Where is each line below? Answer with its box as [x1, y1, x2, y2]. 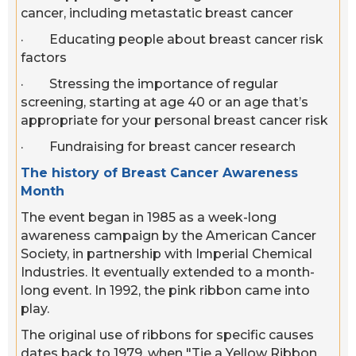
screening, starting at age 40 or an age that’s [21, 95, 308, 110]
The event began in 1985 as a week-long [21, 210, 277, 226]
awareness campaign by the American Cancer [21, 228, 316, 244]
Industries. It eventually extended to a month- [21, 265, 315, 281]
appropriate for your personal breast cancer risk [21, 113, 328, 129]
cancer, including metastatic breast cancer [21, 6, 293, 21]
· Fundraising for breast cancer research [21, 139, 296, 155]
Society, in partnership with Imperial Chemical [21, 246, 312, 262]
